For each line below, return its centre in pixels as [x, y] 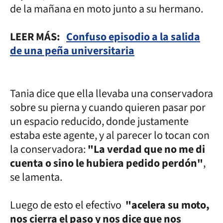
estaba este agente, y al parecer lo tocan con [110, 135]
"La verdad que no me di [146, 149]
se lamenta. [37, 177]
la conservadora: [49, 149]
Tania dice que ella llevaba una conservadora [111, 94]
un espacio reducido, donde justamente [99, 121]
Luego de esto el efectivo [68, 205]
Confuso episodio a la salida [133, 37]
